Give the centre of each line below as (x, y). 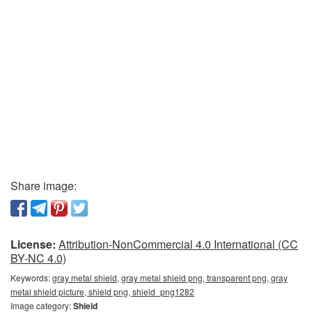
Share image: (44, 186)
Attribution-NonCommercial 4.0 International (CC (178, 244)
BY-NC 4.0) (38, 258)
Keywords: (31, 278)
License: (33, 244)
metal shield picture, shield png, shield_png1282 (102, 291)
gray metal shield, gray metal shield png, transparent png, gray (170, 278)
